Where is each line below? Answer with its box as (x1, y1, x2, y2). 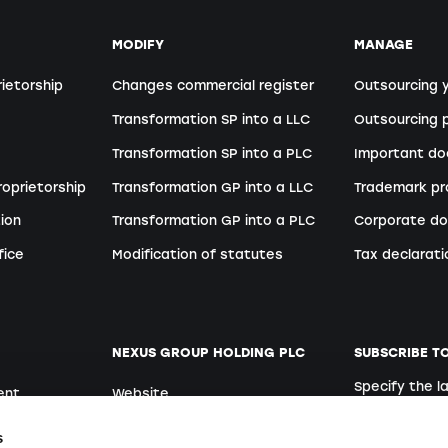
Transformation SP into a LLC (112, 111, 311, 127)
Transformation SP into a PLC (112, 145, 313, 161)
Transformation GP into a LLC (112, 179, 314, 195)
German (374, 405, 429, 421)
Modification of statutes (112, 247, 284, 263)
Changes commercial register (112, 77, 315, 93)
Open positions (112, 420, 218, 436)
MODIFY (112, 36, 165, 52)
